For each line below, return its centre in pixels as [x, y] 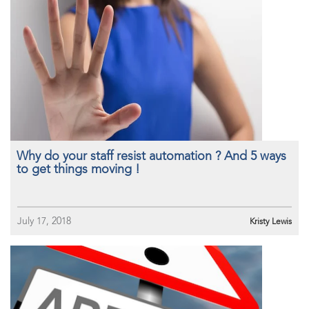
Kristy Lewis [271, 221]
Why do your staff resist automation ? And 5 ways [151, 156]
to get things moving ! [78, 169]
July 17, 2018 [44, 221]
